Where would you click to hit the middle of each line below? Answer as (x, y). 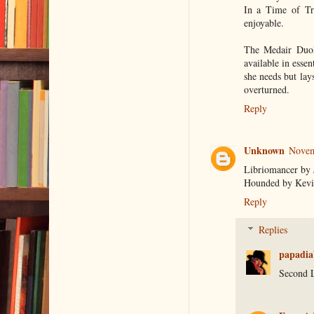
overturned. (266, 89)
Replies (273, 230)
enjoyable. (264, 22)
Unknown (264, 151)
